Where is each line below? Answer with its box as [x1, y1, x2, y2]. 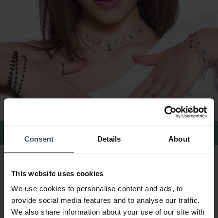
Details [97, 134, 121, 143]
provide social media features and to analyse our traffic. [11, 196, 200, 205]
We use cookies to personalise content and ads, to [11, 184, 183, 193]
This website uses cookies [11, 169, 104, 178]
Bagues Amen [7, 127, 64, 139]
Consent [24, 134, 54, 143]
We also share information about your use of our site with [11, 208, 205, 217]
